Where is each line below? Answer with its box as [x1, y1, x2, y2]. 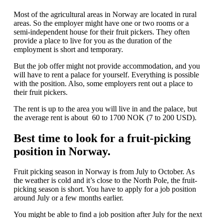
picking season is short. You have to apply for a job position [14, 185, 196, 194]
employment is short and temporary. [14, 45, 123, 54]
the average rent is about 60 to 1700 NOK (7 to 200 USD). [14, 113, 197, 122]
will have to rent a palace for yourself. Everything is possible [14, 70, 199, 79]
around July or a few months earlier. [14, 194, 124, 202]
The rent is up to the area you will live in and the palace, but [14, 104, 197, 113]
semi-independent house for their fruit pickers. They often [14, 27, 190, 36]
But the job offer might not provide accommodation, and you [14, 61, 200, 70]
